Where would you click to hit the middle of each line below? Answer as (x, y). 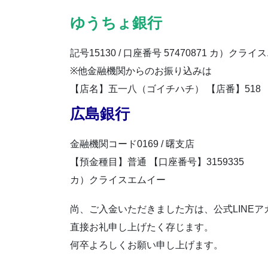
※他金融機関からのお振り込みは (141, 71)
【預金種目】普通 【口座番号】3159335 (157, 162)
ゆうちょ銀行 (116, 23)
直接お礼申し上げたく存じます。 (142, 227)
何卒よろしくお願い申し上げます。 (147, 245)
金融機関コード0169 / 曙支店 (132, 144)
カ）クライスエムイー (118, 179)
